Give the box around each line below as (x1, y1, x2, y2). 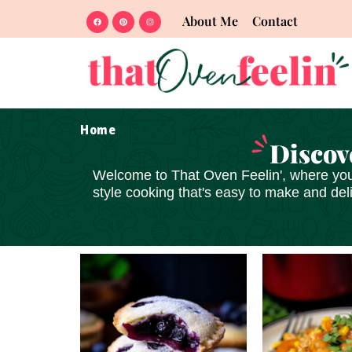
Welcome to (93, 167, 171, 184)
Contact (251, 13, 298, 29)
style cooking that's (92, 185, 215, 201)
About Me (181, 13, 238, 29)
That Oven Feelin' (171, 167, 282, 184)
